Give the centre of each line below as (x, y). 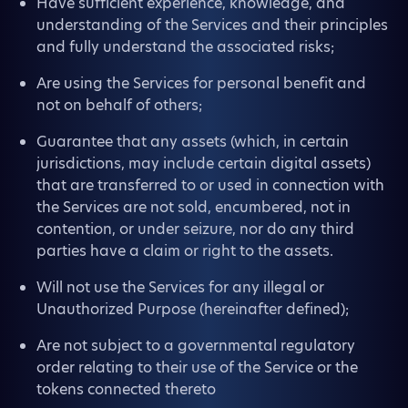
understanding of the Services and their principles (212, 25)
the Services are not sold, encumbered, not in (194, 207)
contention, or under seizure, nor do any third (195, 229)
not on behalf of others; (119, 105)
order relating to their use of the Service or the (197, 367)
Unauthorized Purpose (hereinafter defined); (193, 309)
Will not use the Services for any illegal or (180, 287)
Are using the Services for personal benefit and (201, 83)
